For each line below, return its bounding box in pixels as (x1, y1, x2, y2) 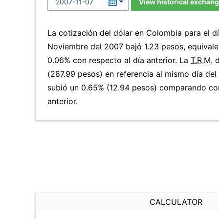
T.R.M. (191, 55, 213, 65)
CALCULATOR (150, 197, 202, 207)
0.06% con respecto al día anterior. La (47, 55, 191, 65)
